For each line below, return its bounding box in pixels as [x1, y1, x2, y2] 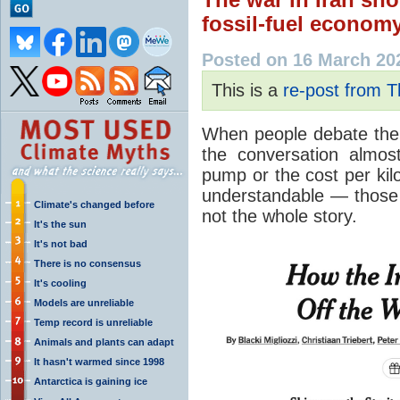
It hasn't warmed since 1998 [34, 355, 164, 367]
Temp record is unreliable [34, 316, 153, 328]
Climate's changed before [34, 198, 154, 210]
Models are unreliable [34, 296, 134, 308]
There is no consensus [34, 257, 141, 269]
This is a [212, 79, 283, 100]
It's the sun [34, 218, 87, 229]
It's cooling [34, 277, 87, 288]
